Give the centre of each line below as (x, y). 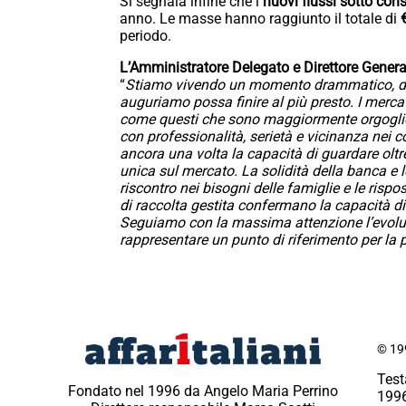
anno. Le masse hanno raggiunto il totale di (260, 19)
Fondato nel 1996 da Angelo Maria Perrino (203, 391)
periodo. (145, 36)
